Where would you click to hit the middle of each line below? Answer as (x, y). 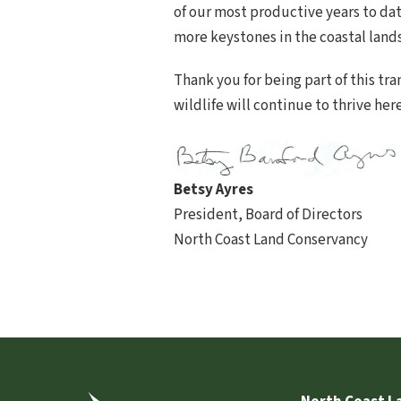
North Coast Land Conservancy (271, 240)
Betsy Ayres (213, 190)
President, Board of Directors (268, 215)
